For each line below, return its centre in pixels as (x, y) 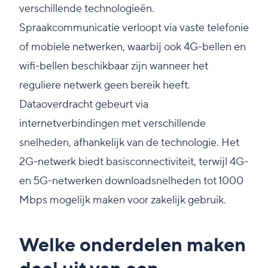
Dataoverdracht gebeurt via (84, 105)
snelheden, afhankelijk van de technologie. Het (129, 143)
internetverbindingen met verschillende (112, 124)
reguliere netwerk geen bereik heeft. (105, 86)
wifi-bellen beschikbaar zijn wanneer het (114, 66)
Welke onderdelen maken (133, 246)
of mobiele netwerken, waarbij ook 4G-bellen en (133, 47)
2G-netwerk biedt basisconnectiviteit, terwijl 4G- (134, 162)
